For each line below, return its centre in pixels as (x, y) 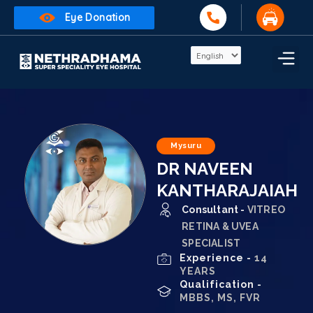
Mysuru (186, 146)
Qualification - (220, 285)
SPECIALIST (211, 243)
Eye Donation (97, 17)
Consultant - (214, 210)
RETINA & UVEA (220, 227)
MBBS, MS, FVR (220, 298)
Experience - (217, 258)
